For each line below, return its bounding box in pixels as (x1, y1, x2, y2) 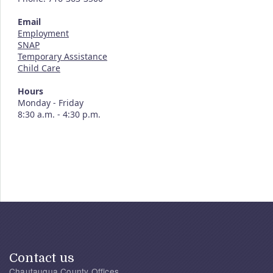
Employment (18, 27, 69, 39)
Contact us (9, 250, 74, 266)
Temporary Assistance (18, 51, 107, 62)
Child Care (18, 62, 60, 74)
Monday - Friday (18, 97, 83, 108)
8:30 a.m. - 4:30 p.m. (18, 108, 101, 120)
